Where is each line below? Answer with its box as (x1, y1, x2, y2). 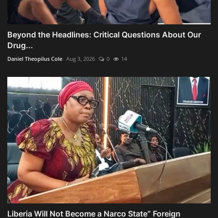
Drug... (7, 40, 33, 50)
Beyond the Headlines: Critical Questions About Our (7, 29, 201, 39)
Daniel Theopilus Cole (7, 54, 62, 62)
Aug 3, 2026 (66, 54, 95, 62)
